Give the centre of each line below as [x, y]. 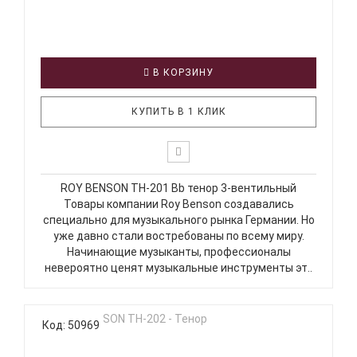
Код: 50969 [71, 325]
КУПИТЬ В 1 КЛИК [178, 111]
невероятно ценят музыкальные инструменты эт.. [178, 267]
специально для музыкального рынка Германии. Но [178, 220]
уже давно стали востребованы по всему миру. [178, 235]
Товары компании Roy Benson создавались [178, 204]
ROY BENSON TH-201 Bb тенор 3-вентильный [178, 188]
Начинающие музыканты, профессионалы [178, 251]
